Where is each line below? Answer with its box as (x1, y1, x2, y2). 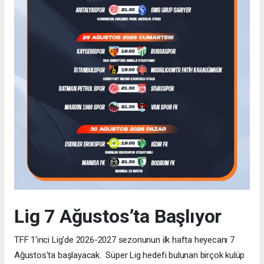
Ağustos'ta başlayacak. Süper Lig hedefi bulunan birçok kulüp (14, 250, 245, 261)
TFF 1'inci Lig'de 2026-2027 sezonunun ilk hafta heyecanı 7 (14, 235, 235, 246)
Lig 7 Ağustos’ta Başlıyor (14, 205, 222, 228)
